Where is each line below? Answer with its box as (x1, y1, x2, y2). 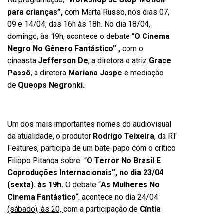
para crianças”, (7, 7, 63, 17)
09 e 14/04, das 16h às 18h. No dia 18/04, (7, 19, 150, 29)
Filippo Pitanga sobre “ (7, 156, 87, 165)
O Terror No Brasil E (87, 156, 161, 165)
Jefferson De (38, 56, 88, 65)
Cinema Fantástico (7, 192, 76, 201)
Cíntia (140, 204, 161, 214)
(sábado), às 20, (7, 204, 63, 214)
